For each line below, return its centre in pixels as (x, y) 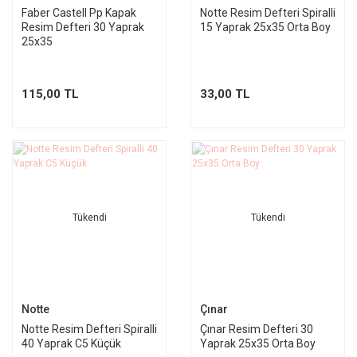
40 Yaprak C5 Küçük (71, 343)
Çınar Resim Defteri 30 (257, 329)
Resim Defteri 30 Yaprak (83, 27)
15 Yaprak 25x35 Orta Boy (265, 27)
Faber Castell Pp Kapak (79, 13)
